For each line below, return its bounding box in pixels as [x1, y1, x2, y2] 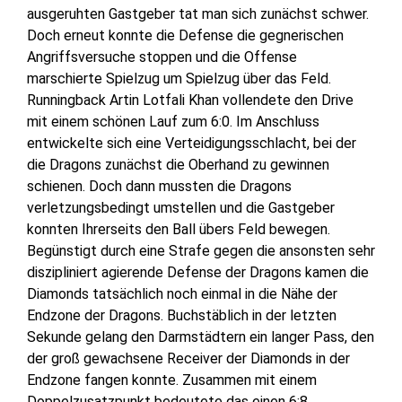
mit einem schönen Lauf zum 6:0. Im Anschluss [27, 112, 319, 130]
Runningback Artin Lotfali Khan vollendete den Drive [27, 91, 354, 109]
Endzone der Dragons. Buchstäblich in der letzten [27, 306, 336, 324]
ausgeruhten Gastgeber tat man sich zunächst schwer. [27, 4, 369, 22]
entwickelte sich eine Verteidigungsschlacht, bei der [27, 134, 356, 152]
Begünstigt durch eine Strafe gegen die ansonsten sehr [27, 241, 375, 259]
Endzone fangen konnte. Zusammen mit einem [27, 371, 317, 389]
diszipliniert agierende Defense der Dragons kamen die [27, 263, 369, 281]
